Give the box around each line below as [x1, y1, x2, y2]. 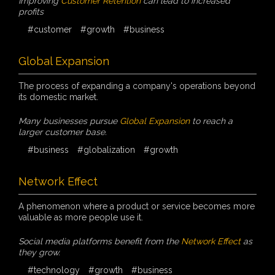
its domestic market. [18, 91, 98, 102]
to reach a [190, 115, 233, 126]
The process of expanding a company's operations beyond [18, 80, 255, 91]
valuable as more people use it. [18, 212, 143, 222]
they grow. [18, 247, 60, 257]
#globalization [77, 144, 135, 155]
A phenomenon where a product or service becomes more [18, 201, 255, 211]
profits [18, 6, 44, 17]
